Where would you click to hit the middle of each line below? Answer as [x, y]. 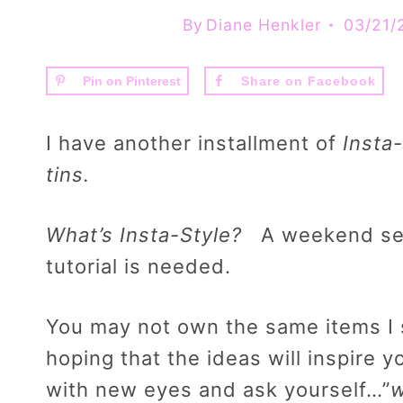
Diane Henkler [264, 24]
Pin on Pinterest [132, 81]
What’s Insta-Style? [150, 235]
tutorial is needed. [139, 267]
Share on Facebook [308, 81]
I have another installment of [191, 143]
